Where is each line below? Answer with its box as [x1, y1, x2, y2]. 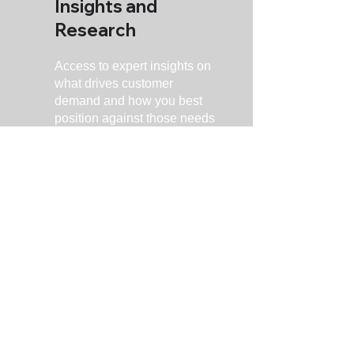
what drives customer [55, 77, 173, 90]
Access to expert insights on [55, 59, 211, 73]
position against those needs [55, 111, 215, 125]
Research [55, 19, 136, 41]
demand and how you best [55, 94, 202, 107]
